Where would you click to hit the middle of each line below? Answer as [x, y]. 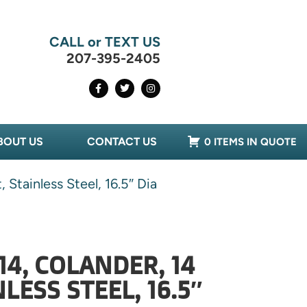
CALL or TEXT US [105, 42]
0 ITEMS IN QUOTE [251, 142]
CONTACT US [122, 142]
